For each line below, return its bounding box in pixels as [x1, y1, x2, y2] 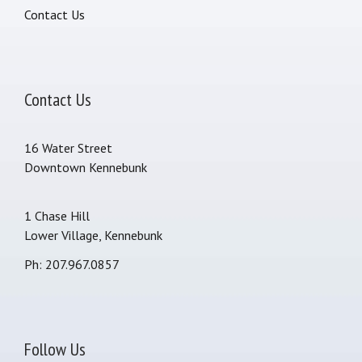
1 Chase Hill [24, 207, 90, 224]
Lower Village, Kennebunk [24, 226, 162, 243]
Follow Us [24, 337, 86, 360]
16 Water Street [24, 139, 112, 156]
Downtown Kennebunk [24, 158, 147, 175]
